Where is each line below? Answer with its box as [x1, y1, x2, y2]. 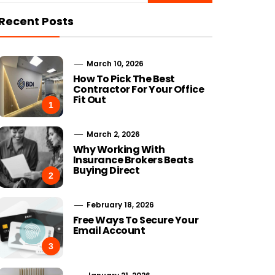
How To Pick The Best [72, 72, 175, 86]
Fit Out [72, 93, 106, 107]
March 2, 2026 [84, 129, 140, 139]
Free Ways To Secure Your [72, 213, 199, 227]
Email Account [72, 223, 145, 238]
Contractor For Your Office [72, 82, 204, 96]
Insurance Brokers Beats [72, 153, 193, 167]
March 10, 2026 [84, 58, 144, 69]
